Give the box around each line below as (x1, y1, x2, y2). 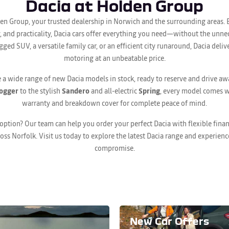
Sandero (61, 85, 89, 96)
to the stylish (18, 85, 62, 96)
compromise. (94, 143, 135, 153)
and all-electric (89, 85, 139, 96)
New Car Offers (130, 215, 209, 226)
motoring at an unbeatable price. (63, 53, 166, 63)
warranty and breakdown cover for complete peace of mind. (22, 98, 207, 108)
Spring (138, 85, 160, 96)
